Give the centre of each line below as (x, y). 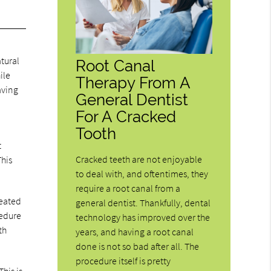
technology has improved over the (143, 217)
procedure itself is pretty (123, 261)
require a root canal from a (128, 188)
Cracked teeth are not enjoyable (139, 159)
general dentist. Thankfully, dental (143, 203)
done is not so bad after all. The (138, 247)
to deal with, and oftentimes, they (142, 174)
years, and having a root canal (135, 232)
